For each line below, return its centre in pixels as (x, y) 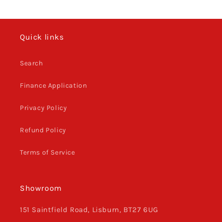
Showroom (41, 188)
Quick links (42, 37)
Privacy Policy (44, 108)
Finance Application (54, 86)
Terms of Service (48, 153)
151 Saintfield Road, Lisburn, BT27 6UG (89, 210)
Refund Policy (43, 130)
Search (31, 63)
